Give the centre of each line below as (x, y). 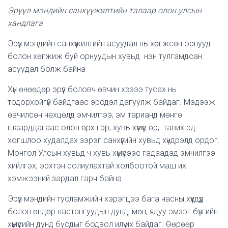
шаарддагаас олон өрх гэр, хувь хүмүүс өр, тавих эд (102, 127)
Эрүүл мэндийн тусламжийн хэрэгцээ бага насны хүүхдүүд (106, 199)
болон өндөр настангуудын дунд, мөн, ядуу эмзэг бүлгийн (113, 211)
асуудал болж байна (47, 69)
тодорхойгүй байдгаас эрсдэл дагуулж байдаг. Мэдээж (111, 102)
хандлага (25, 23)
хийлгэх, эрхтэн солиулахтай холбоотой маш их (97, 166)
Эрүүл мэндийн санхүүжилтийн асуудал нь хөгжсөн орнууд (109, 44)
